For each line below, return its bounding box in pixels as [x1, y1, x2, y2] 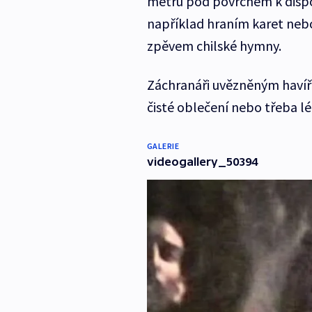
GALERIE [146, 140, 180, 151]
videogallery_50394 [146, 155, 258, 168]
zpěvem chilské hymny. [146, 36, 281, 54]
